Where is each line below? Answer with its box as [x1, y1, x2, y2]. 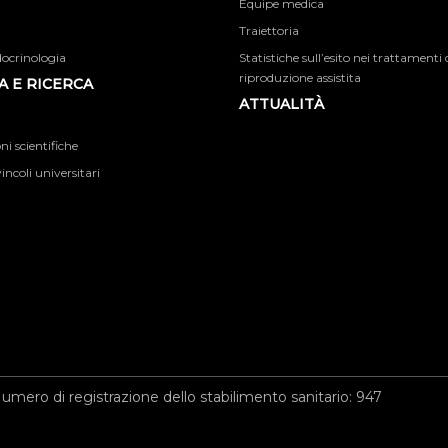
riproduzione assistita [239, 70, 361, 85]
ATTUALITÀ [239, 95, 324, 113]
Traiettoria [239, 23, 299, 38]
